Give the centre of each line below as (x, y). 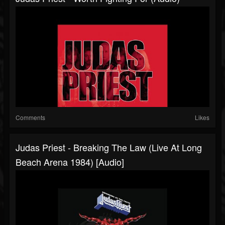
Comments (30, 118)
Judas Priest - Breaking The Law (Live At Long (109, 147)
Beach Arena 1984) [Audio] (70, 162)
